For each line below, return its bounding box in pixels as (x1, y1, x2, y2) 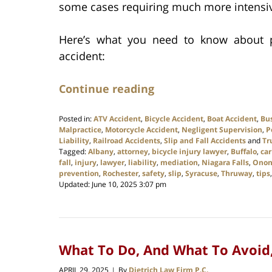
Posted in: (59, 114, 92, 124)
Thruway (221, 168, 253, 179)
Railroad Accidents (93, 135, 160, 146)
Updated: (59, 179, 92, 190)
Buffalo (231, 146, 257, 157)
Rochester (103, 168, 138, 179)
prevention (59, 168, 99, 179)
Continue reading (59, 81, 154, 97)
